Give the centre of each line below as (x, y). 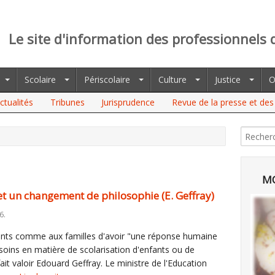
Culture (172, 79)
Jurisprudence (128, 102)
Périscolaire (107, 79)
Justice (228, 79)
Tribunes (67, 102)
